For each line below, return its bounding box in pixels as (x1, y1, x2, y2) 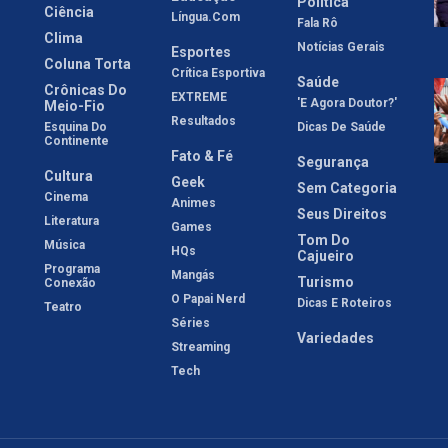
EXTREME (170, 89, 227, 104)
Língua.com (170, 9, 240, 24)
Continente (44, 133, 109, 148)
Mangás (170, 267, 215, 282)
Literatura (44, 213, 99, 228)
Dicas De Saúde (297, 119, 387, 134)
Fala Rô (297, 15, 339, 30)
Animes (170, 195, 216, 210)
